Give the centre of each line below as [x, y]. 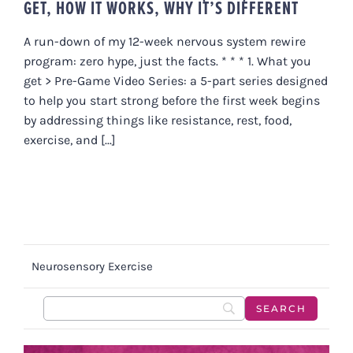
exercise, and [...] [70, 139]
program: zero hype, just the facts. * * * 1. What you [167, 61]
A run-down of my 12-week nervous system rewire [165, 41]
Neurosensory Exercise [92, 266]
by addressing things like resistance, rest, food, [158, 120]
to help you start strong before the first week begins [172, 100]
